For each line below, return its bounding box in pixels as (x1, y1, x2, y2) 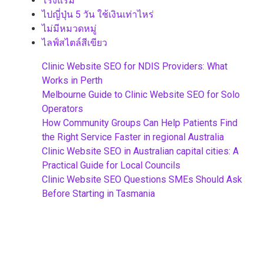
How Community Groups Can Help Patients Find (42, 117, 237, 129)
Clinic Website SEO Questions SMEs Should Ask (42, 174, 242, 186)
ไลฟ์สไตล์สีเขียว (42, 37, 107, 49)
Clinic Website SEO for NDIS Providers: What (42, 61, 227, 72)
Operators (42, 103, 83, 115)
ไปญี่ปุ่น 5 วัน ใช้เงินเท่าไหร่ (42, 9, 154, 21)
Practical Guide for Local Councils (42, 160, 180, 171)
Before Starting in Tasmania (42, 188, 155, 200)
